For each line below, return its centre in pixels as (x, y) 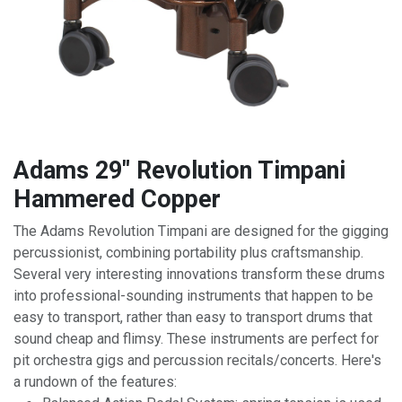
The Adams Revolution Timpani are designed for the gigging (201, 231)
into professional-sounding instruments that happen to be (193, 295)
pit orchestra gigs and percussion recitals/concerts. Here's (197, 360)
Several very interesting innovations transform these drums (199, 274)
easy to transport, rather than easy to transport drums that (193, 317)
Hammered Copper (117, 199)
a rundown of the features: (95, 381)
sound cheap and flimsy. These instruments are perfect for (196, 338)
